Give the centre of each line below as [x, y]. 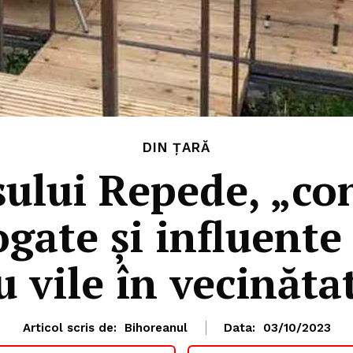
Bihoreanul [156, 328]
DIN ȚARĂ [176, 148]
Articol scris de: [69, 328]
